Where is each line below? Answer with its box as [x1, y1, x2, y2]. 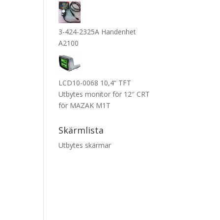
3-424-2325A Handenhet [58, 27, 137, 36]
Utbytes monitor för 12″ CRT [58, 89, 150, 99]
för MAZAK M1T [58, 101, 111, 110]
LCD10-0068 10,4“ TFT [58, 78, 132, 87]
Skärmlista [58, 124, 104, 136]
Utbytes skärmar [58, 140, 111, 150]
